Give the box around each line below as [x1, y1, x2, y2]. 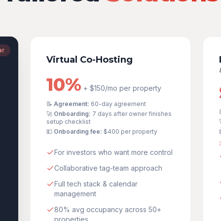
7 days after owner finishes [92, 110, 172, 117]
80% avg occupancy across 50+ [54, 205, 162, 214]
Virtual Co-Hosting [46, 54, 133, 65]
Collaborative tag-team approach [54, 164, 163, 172]
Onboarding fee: [54, 128, 103, 135]
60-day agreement [91, 100, 147, 108]
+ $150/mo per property [81, 84, 162, 92]
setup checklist [46, 118, 91, 125]
